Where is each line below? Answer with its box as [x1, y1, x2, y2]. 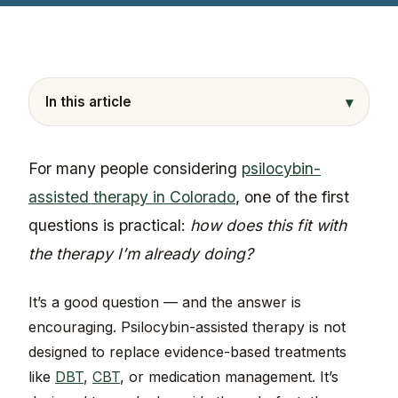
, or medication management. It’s [120, 368, 338, 386]
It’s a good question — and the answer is [28, 293, 301, 312]
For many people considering [28, 159, 242, 179]
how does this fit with [190, 216, 346, 235]
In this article [44, 93, 131, 111]
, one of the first [235, 187, 349, 207]
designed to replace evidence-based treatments [28, 343, 346, 362]
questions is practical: [28, 216, 190, 235]
